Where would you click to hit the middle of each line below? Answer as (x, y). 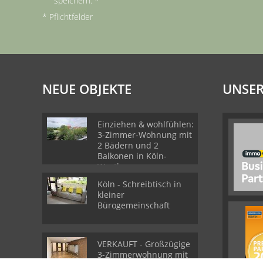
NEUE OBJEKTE (87, 89)
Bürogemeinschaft (134, 205)
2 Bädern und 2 (128, 145)
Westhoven (119, 166)
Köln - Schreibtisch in (139, 184)
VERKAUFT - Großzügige (144, 244)
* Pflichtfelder (68, 17)
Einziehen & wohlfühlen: (146, 124)
